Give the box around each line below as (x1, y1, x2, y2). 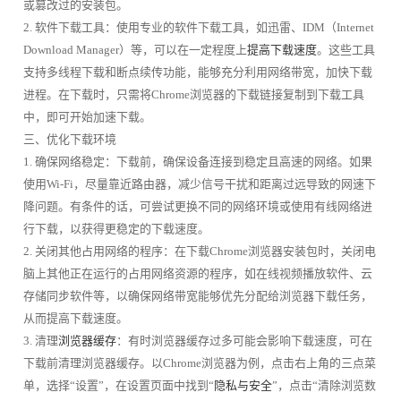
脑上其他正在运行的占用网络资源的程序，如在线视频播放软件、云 (22, 267, 372, 281)
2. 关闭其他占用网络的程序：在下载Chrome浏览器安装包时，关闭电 (22, 244, 376, 259)
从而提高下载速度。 (22, 311, 128, 326)
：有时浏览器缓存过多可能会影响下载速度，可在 (115, 334, 372, 348)
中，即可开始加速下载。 (22, 110, 151, 124)
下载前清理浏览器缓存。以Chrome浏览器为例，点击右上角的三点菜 (22, 356, 376, 371)
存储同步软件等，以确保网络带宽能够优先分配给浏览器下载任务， (22, 289, 372, 303)
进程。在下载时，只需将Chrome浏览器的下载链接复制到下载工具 (22, 88, 364, 102)
